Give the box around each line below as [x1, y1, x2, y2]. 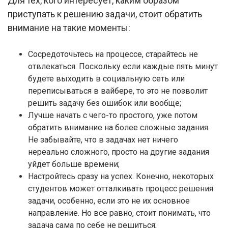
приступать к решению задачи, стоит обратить [8, 9, 202, 20]
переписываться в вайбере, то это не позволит [28, 86, 208, 96]
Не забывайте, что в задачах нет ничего [28, 135, 178, 145]
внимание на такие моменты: [8, 22, 130, 34]
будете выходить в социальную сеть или [28, 74, 185, 84]
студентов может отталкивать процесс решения [28, 184, 213, 194]
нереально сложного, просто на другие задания [28, 147, 209, 157]
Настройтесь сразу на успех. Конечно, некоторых [28, 172, 214, 182]
